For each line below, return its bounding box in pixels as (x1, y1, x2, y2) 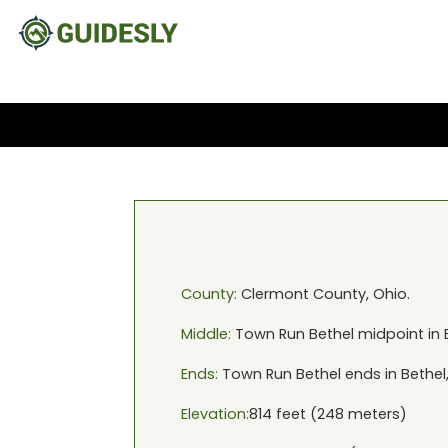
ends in (340, 364, 401, 384)
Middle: (180, 324, 231, 344)
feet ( (271, 404, 317, 424)
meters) (343, 404, 407, 424)
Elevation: (180, 404, 249, 424)
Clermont (240, 284, 309, 304)
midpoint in (353, 324, 444, 344)
